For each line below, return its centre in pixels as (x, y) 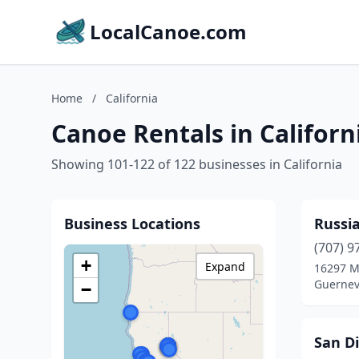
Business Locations (132, 224)
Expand (225, 266)
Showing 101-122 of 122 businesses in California (197, 164)
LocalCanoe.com (168, 32)
